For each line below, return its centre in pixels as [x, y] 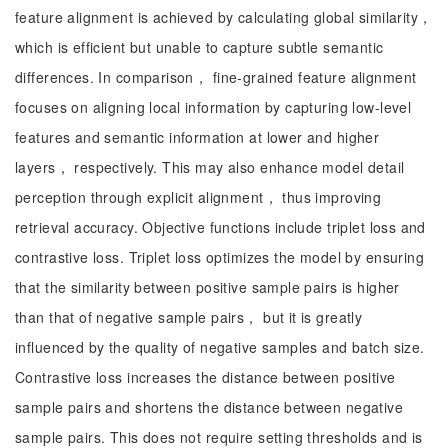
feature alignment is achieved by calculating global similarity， [224, 17]
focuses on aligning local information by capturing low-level [213, 107]
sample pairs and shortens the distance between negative [209, 407]
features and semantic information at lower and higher [197, 137]
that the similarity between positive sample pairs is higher [207, 287]
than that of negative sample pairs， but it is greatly [189, 317]
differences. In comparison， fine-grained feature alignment [216, 77]
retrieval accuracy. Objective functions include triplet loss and [220, 227]
